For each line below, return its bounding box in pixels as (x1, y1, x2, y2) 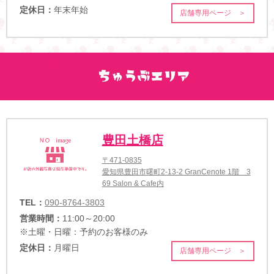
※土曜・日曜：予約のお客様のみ (20, 226, 148, 237)
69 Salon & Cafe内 (102, 179, 164, 188)
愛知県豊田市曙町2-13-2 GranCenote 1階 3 (102, 167, 251, 176)
